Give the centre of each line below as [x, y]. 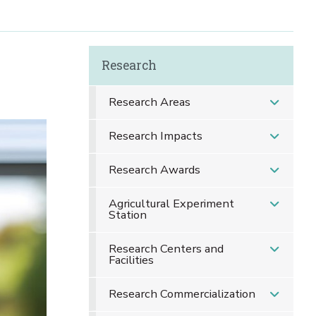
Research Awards [154, 170]
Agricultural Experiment [171, 203]
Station [127, 215]
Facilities [131, 260]
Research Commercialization [182, 294]
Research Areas [149, 102]
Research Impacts [155, 136]
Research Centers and [166, 249]
